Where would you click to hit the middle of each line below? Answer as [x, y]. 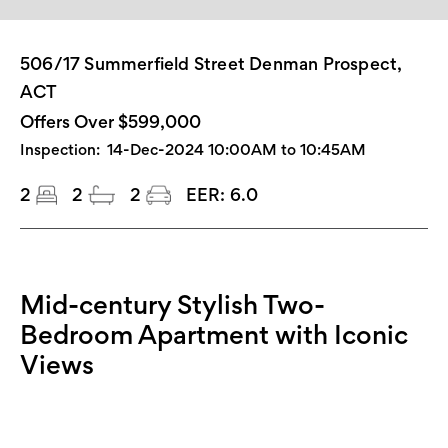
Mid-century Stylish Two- [172, 303]
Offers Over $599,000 [110, 121]
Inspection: [60, 149]
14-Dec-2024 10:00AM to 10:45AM [236, 149]
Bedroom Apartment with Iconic [214, 333]
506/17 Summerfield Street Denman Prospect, [211, 63]
